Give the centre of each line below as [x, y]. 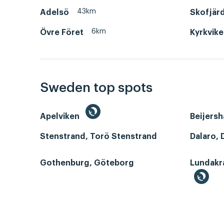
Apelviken [61, 116]
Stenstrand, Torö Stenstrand [98, 136]
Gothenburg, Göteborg [87, 163]
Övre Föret [62, 33]
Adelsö [54, 13]
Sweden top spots [96, 88]
